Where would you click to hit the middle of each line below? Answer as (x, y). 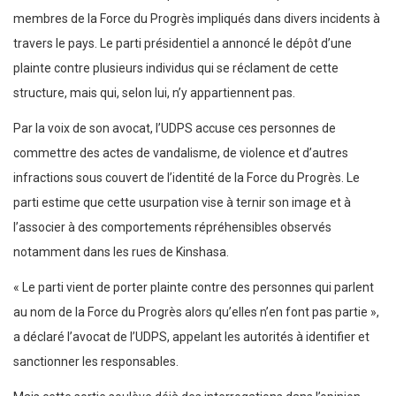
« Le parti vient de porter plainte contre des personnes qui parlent (194, 287)
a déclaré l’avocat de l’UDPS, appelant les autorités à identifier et (191, 336)
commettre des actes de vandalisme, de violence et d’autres (181, 152)
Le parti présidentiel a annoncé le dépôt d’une (225, 43)
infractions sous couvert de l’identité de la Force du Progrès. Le (187, 177)
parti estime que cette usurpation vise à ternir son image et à (182, 202)
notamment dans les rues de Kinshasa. (121, 251)
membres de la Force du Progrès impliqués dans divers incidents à (197, 18)
